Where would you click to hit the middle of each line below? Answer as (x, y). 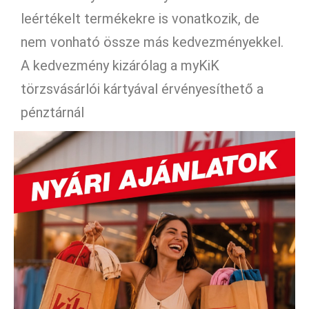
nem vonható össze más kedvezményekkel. (152, 42)
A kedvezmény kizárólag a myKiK (120, 65)
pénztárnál (52, 112)
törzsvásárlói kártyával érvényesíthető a (142, 89)
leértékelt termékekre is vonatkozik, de (140, 18)
